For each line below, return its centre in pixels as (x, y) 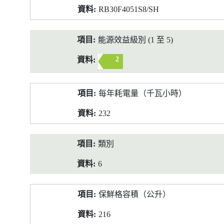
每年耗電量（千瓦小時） (142, 93)
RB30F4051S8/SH (129, 9)
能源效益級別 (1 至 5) (135, 40)
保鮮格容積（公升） (134, 194)
